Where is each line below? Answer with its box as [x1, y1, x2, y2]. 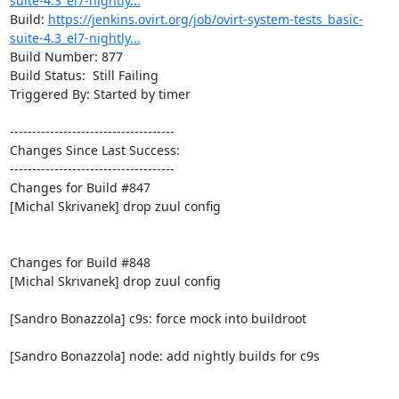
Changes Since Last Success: [9, 141, 180, 159]
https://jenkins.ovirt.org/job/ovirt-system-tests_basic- [47, 10, 363, 28]
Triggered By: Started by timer [9, 85, 191, 102]
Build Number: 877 [9, 47, 123, 65]
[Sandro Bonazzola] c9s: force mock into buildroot [9, 309, 306, 327]
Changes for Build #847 [9, 178, 151, 196]
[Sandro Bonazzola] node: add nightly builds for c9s [9, 346, 320, 364]
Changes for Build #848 [9, 253, 151, 271]
